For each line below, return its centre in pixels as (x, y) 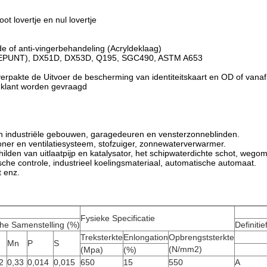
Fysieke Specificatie (118, 218)
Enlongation (146, 237)
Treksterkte (102, 237)
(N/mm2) (185, 249)
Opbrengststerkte (201, 237)
